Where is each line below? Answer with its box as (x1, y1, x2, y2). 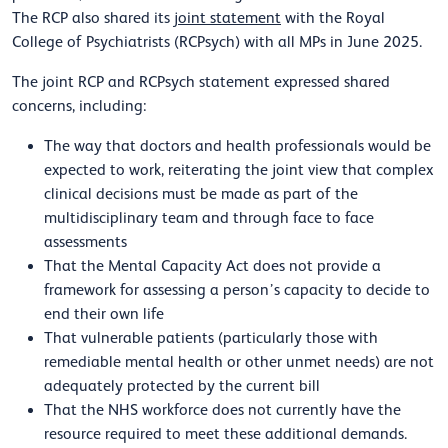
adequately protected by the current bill (44, 377, 320, 396)
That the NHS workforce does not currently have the (44, 401, 401, 420)
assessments (44, 233, 127, 252)
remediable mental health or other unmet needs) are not (44, 353, 434, 372)
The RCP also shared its (12, 9, 174, 28)
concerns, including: (12, 97, 146, 116)
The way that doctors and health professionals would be (44, 137, 431, 156)
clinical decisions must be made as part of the (44, 185, 358, 204)
